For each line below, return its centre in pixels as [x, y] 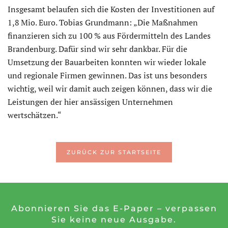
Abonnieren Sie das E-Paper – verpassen [114, 208]
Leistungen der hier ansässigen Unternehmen [90, 102]
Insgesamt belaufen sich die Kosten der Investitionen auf [111, 9]
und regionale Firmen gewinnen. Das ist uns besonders [107, 75]
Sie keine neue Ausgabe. [114, 219]
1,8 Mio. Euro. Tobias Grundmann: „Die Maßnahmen [103, 22]
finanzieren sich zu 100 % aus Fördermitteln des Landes [109, 35]
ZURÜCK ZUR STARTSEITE [114, 152]
